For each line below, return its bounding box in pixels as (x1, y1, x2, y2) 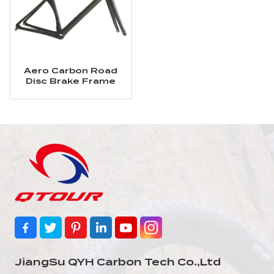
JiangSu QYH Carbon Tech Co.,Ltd (15, 256, 221, 268)
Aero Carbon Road (24, 66, 117, 76)
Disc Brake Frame (26, 76, 116, 86)
